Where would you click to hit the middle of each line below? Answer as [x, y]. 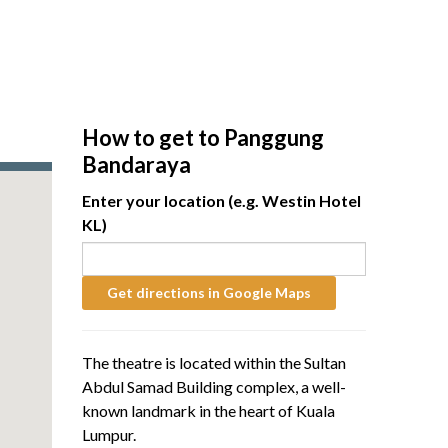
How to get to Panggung [203, 138]
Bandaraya [137, 165]
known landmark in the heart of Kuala [209, 411]
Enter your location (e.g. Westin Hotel [222, 201]
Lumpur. [109, 435]
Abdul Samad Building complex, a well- [214, 387]
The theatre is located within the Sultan [214, 363]
